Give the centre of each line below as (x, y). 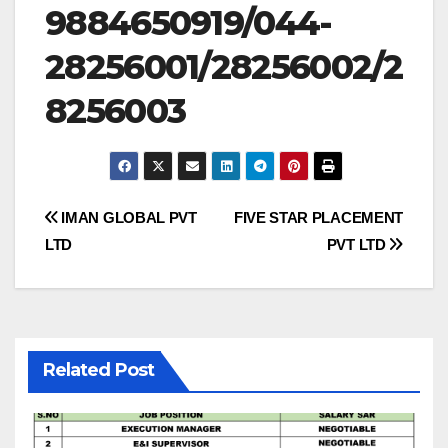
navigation (125, 264)
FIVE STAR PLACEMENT (318, 217)
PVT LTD (358, 244)
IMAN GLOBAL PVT (127, 217)
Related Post (98, 369)
